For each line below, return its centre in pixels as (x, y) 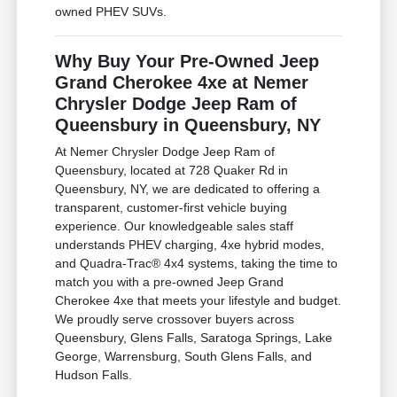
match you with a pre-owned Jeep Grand (170, 282)
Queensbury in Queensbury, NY (188, 125)
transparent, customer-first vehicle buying (171, 208)
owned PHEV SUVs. (111, 12)
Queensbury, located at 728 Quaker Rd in (172, 171)
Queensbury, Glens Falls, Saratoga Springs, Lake (194, 338)
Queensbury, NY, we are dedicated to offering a (188, 189)
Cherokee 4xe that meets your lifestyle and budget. (198, 301)
